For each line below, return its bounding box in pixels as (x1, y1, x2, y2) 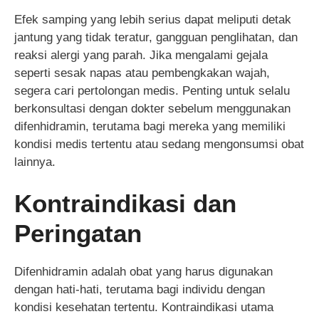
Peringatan (14, 219, 142, 248)
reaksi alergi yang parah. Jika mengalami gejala (14, 48, 268, 62)
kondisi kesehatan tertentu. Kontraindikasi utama (14, 300, 273, 315)
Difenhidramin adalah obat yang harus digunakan (14, 265, 273, 279)
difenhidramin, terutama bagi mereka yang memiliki (14, 119, 286, 133)
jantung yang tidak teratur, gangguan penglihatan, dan (14, 30, 298, 44)
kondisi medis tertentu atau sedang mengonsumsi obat (14, 137, 304, 151)
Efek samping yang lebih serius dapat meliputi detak (14, 12, 291, 26)
